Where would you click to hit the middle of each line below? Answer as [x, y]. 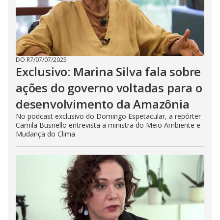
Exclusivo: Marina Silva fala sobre [109, 71]
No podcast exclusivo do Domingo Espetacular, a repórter [108, 116]
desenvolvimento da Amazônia [103, 104]
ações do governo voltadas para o [109, 88]
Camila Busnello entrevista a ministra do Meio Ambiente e [108, 125]
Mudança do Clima [45, 134]
